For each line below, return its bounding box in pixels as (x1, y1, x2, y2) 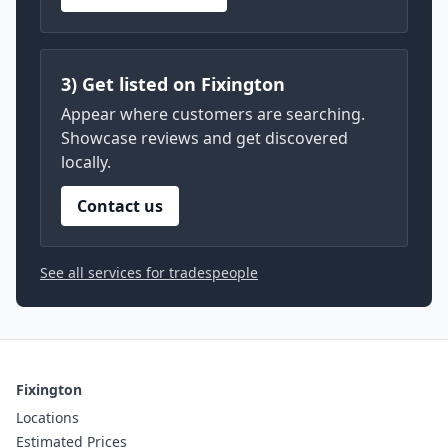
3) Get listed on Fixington (61, 72, 285, 96)
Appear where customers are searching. (61, 103, 365, 125)
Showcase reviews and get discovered (61, 127, 348, 149)
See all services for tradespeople (40, 263, 258, 282)
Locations (16, 408, 79, 427)
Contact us (77, 195, 163, 217)
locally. (61, 151, 111, 173)
